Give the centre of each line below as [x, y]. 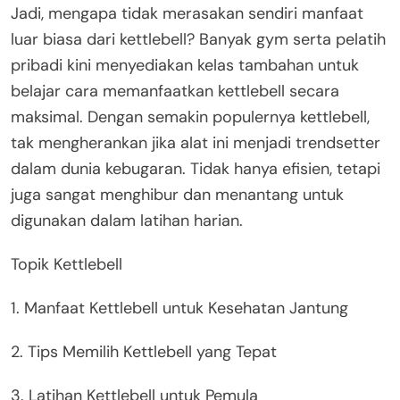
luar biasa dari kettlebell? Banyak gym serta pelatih [198, 39]
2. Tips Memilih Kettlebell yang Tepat [144, 351]
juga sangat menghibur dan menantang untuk [177, 194]
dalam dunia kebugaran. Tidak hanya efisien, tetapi [196, 168]
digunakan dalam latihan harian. [127, 220]
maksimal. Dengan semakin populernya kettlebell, [190, 117]
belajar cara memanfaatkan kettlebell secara [175, 91]
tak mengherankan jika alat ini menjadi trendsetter [196, 142]
